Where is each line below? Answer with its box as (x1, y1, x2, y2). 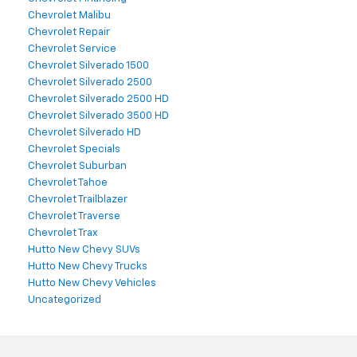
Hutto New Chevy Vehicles (28, 278, 156, 289)
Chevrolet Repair (28, 27, 110, 38)
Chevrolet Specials (28, 144, 120, 155)
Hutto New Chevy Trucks (28, 261, 147, 273)
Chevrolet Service (28, 44, 116, 55)
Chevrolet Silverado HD (28, 127, 141, 139)
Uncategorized (28, 295, 101, 306)
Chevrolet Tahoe (28, 178, 108, 189)
